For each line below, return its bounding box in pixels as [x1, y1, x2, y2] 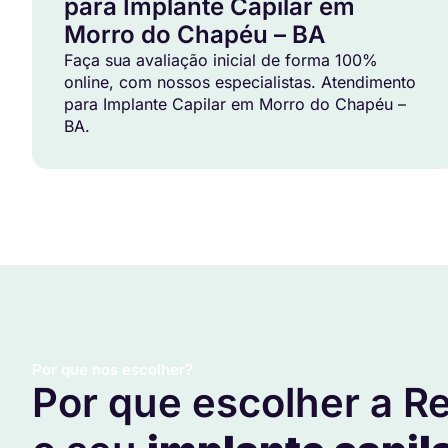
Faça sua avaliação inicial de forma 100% [64, 50, 378, 71]
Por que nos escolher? [32, 360, 193, 380]
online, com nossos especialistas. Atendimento [64, 72, 416, 93]
